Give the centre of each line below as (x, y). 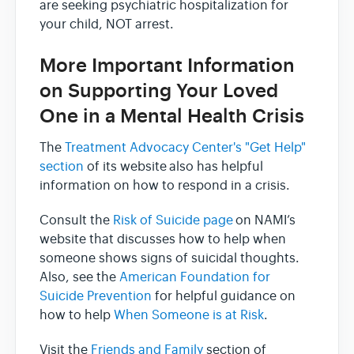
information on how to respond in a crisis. (169, 185)
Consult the (76, 220)
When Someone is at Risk (189, 315)
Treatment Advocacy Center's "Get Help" (185, 147)
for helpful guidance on (224, 296)
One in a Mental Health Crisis (172, 117)
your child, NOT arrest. (107, 25)
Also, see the (79, 277)
